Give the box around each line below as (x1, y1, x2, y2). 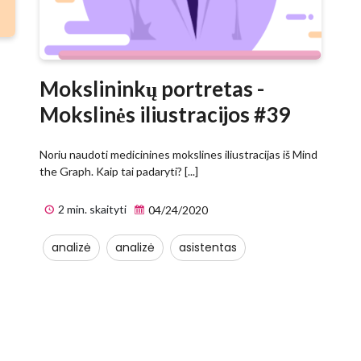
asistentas (179, 239, 237, 256)
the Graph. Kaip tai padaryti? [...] (39, 164, 198, 179)
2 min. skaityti (56, 202, 127, 217)
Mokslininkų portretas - (39, 76, 264, 102)
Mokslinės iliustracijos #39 (39, 102, 290, 128)
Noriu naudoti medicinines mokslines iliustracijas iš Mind (39, 147, 317, 162)
